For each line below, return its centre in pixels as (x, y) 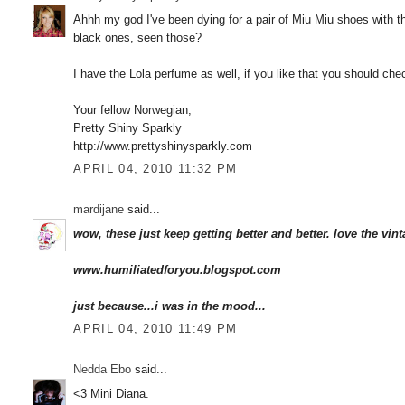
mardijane (99, 210)
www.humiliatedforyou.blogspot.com (178, 269)
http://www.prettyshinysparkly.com (163, 146)
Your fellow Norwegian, (133, 109)
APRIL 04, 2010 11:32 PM (155, 169)
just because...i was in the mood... (170, 306)
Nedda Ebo (103, 370)
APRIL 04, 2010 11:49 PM (155, 329)
